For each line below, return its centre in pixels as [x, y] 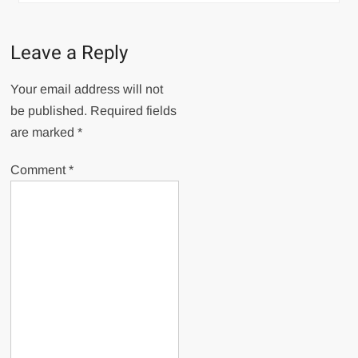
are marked [44, 133]
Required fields [134, 111]
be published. [49, 111]
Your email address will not [87, 89]
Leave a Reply [70, 54]
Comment [40, 170]
